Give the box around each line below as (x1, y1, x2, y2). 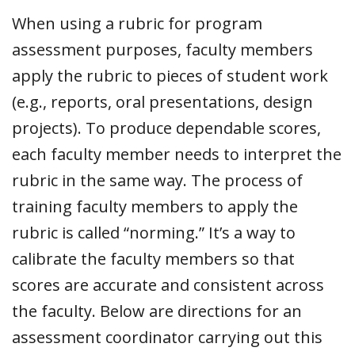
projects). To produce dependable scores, (12, 116, 321, 139)
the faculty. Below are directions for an (12, 300, 302, 322)
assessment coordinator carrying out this (12, 326, 323, 348)
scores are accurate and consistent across (12, 273, 324, 296)
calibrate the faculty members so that (12, 247, 295, 269)
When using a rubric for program (12, 12, 262, 34)
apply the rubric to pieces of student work (12, 64, 328, 86)
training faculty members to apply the (12, 195, 298, 217)
